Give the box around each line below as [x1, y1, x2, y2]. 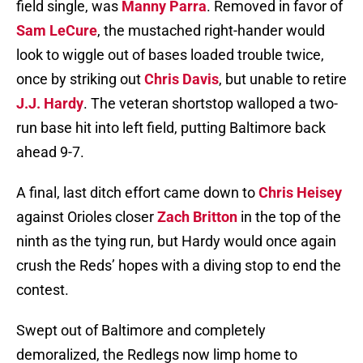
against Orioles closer [16, 208, 157, 226]
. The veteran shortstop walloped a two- [83, 95, 338, 113]
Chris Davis [144, 70, 219, 88]
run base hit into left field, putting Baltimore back [16, 119, 326, 137]
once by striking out [16, 70, 144, 88]
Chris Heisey [258, 184, 342, 202]
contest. [16, 281, 69, 299]
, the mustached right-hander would [97, 22, 325, 40]
